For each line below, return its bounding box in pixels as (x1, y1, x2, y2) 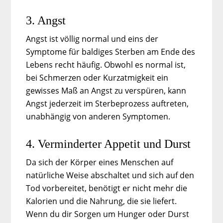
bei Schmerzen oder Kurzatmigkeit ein (26, 72, 169, 83)
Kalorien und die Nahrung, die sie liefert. (26, 195, 177, 207)
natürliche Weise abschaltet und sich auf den (26, 169, 195, 181)
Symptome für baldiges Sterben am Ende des (26, 46, 196, 57)
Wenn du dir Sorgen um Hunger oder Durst (26, 208, 190, 220)
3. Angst (26, 13, 66, 27)
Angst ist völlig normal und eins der (26, 33, 159, 44)
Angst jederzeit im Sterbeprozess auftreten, (26, 98, 189, 109)
